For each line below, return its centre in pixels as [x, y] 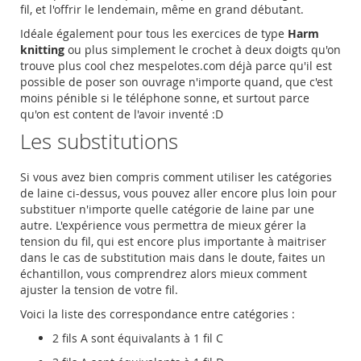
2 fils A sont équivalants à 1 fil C [138, 338]
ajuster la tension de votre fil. [101, 290]
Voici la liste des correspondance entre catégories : [159, 314]
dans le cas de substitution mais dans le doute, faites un [173, 258]
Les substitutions [102, 142]
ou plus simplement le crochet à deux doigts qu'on [203, 50]
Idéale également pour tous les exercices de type [154, 34]
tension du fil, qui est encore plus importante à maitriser [173, 242]
